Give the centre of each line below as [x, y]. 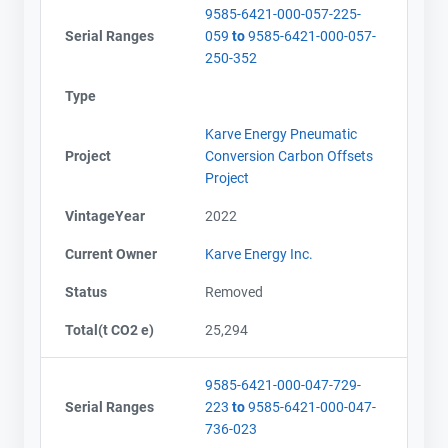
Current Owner [111, 253]
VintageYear [105, 215]
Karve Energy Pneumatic [281, 133]
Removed [234, 291]
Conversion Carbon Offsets [289, 155]
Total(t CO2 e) [109, 329]
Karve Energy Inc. [259, 253]
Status [86, 291]
